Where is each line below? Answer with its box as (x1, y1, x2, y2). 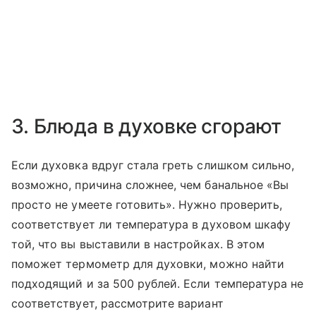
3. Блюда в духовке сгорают (11, 114, 282, 138)
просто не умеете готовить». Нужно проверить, (11, 197, 283, 212)
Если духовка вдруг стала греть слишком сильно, (11, 158, 295, 172)
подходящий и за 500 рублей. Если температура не (11, 276, 304, 291)
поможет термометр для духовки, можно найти (11, 257, 285, 271)
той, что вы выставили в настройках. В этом (11, 237, 265, 251)
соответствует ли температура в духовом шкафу (11, 217, 291, 231)
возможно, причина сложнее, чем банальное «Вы (11, 178, 289, 192)
